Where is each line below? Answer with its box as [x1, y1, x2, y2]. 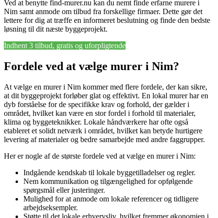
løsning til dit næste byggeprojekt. [4, 25, 108, 34]
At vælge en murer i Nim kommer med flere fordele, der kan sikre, [4, 83, 207, 91]
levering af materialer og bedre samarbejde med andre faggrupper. [4, 135, 205, 144]
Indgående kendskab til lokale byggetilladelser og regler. [23, 168, 196, 177]
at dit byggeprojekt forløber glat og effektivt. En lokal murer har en [4, 91, 208, 100]
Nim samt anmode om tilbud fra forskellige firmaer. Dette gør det [4, 7, 202, 16]
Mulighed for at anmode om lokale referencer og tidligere [23, 195, 199, 203]
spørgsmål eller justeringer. [23, 186, 105, 195]
